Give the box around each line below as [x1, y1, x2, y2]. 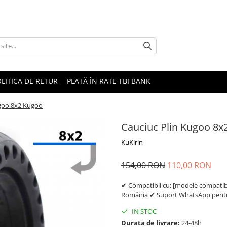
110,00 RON [167, 160, 211, 171]
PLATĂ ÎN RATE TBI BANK [67, 76, 150, 86]
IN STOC [130, 207, 157, 216]
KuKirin [121, 138, 143, 147]
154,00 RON [121, 160, 165, 171]
